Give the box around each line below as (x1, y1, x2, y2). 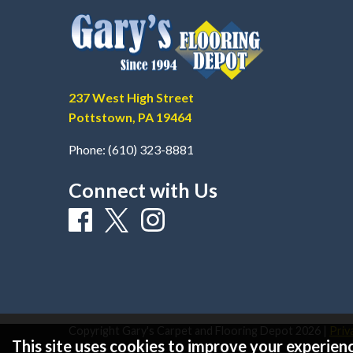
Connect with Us (69, 178, 217, 203)
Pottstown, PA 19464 (69, 110, 191, 125)
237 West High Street (69, 90, 194, 106)
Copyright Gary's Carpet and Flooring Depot (69, 324, 295, 338)
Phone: (69, 142, 106, 158)
